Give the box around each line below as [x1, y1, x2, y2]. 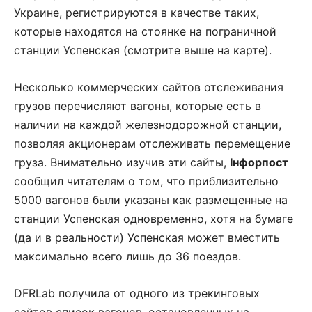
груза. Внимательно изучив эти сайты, [14, 155, 230, 170]
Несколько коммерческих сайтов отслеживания [14, 80, 283, 95]
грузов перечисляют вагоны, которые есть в [14, 99, 261, 114]
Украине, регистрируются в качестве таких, [14, 6, 259, 20]
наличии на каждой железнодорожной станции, [14, 118, 281, 132]
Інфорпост [230, 155, 288, 170]
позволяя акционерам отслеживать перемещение [14, 136, 290, 151]
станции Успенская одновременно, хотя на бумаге [14, 212, 293, 226]
